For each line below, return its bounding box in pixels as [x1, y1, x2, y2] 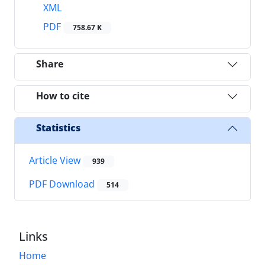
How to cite [36, 89, 89, 103]
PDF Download [29, 177, 97, 191]
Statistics [36, 121, 80, 135]
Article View [29, 153, 83, 167]
